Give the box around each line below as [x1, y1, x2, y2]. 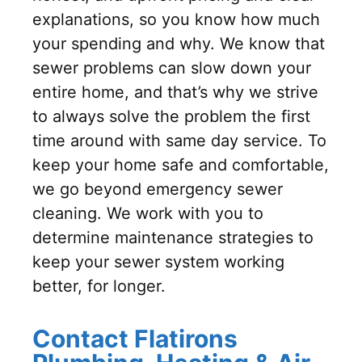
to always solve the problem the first [32, 107, 310, 127]
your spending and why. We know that [32, 34, 325, 54]
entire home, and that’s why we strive [32, 82, 318, 103]
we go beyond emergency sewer [32, 179, 283, 200]
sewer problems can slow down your [32, 58, 311, 78]
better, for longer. [32, 276, 166, 297]
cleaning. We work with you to [32, 204, 263, 224]
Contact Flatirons [32, 323, 238, 353]
